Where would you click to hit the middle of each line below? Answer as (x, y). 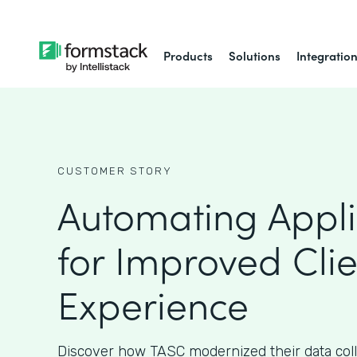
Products (188, 55)
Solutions (255, 55)
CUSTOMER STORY (115, 171)
